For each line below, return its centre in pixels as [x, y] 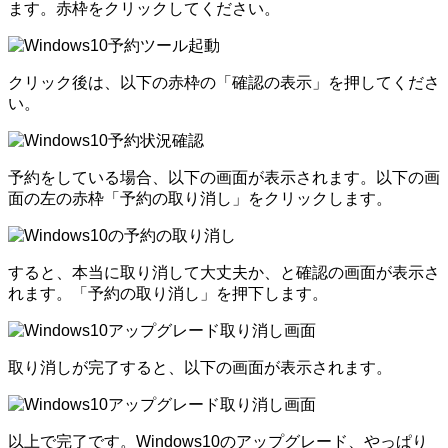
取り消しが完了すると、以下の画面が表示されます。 [200, 368]
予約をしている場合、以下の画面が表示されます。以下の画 [224, 178]
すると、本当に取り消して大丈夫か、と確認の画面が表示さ [224, 273]
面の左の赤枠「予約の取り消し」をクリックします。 [200, 199]
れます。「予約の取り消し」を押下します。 [168, 294]
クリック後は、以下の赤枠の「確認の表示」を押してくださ [224, 83]
